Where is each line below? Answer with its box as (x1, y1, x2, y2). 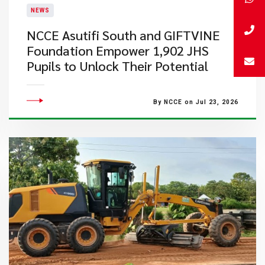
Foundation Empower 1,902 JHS (26, 42, 209, 59)
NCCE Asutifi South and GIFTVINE (26, 27, 220, 43)
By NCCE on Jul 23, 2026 (153, 99, 238, 105)
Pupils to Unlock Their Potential (26, 57, 208, 74)
